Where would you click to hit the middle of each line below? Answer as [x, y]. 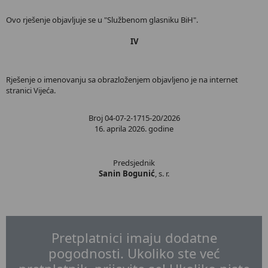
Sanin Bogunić [127, 173]
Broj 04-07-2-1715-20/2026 [134, 118]
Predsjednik [134, 163]
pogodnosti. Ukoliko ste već [134, 253]
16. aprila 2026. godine [134, 129]
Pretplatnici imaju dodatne [134, 237]
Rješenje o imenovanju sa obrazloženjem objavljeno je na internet [122, 80]
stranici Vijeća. [31, 90]
